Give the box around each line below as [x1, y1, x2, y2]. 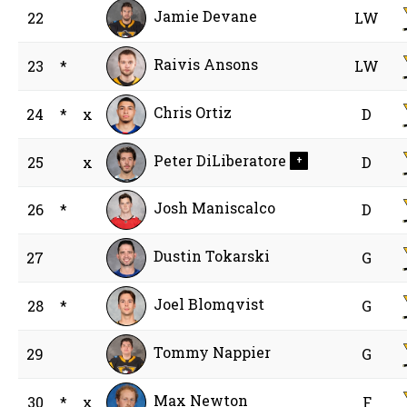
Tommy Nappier [154, 342, 272, 362]
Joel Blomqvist [154, 294, 265, 314]
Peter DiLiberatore [154, 151, 287, 171]
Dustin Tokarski [154, 246, 271, 266]
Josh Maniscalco [154, 198, 276, 218]
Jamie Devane [154, 6, 258, 26]
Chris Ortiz [154, 103, 233, 123]
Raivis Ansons [154, 55, 259, 74]
